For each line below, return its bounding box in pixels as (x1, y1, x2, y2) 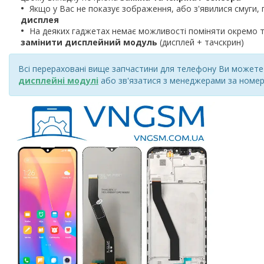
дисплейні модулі (18, 75, 98, 87)
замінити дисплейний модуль (21, 37, 157, 48)
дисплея (21, 14, 59, 26)
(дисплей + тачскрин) (157, 37, 244, 48)
